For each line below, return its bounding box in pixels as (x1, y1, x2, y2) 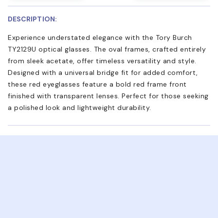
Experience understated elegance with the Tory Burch (8, 33, 192, 42)
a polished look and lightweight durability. (8, 103, 151, 112)
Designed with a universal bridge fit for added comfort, (8, 68, 198, 77)
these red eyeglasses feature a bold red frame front (8, 79, 187, 89)
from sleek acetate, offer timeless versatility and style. (8, 56, 197, 65)
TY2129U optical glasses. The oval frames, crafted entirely (8, 44, 206, 54)
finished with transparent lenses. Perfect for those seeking (8, 91, 209, 100)
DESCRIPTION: (8, 14, 57, 23)
